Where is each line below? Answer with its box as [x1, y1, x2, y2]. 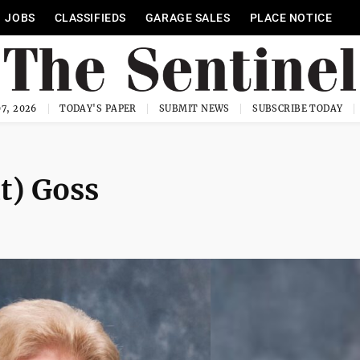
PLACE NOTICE [249, 11, 333, 24]
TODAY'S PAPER [59, 103, 137, 114]
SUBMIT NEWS [159, 103, 230, 114]
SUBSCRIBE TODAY [252, 103, 343, 114]
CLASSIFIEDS [54, 11, 126, 24]
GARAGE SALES [145, 11, 231, 24]
